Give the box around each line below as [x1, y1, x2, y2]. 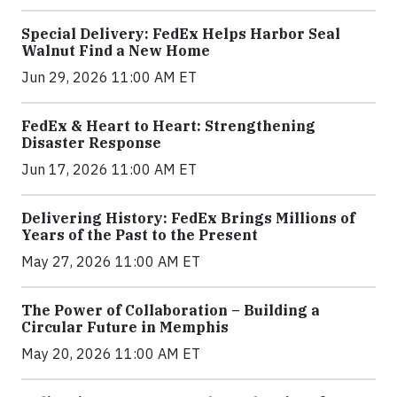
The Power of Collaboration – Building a [21, 301, 320, 319]
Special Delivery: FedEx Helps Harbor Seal [21, 25, 340, 43]
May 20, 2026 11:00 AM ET [21, 345, 200, 362]
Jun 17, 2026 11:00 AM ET [21, 160, 197, 178]
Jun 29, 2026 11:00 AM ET [21, 68, 197, 86]
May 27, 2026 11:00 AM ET [21, 253, 200, 270]
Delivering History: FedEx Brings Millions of [21, 209, 355, 227]
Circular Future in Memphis [21, 318, 229, 336]
